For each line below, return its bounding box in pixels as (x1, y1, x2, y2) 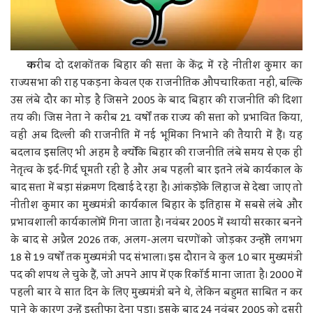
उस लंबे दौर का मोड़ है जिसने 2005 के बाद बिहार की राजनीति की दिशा (10, 90, 303, 110)
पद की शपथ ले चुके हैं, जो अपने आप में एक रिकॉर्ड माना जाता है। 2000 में (10, 265, 303, 285)
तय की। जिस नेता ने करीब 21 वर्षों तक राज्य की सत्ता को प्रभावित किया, (10, 108, 303, 128)
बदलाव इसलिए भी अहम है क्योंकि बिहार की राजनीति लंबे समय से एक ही (10, 143, 303, 163)
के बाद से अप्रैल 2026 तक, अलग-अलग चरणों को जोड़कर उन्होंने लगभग (10, 230, 303, 250)
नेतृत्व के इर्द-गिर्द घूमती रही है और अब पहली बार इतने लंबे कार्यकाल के (10, 160, 303, 180)
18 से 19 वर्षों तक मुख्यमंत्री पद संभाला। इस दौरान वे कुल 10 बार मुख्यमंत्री (10, 247, 303, 268)
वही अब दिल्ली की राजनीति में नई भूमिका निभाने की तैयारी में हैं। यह (10, 125, 303, 145)
